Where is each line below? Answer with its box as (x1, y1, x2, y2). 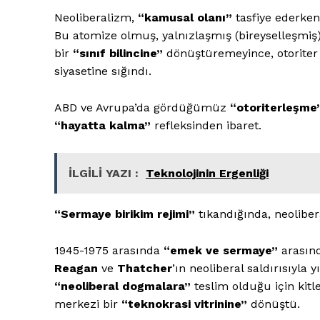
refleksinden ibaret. (151, 118, 261, 132)
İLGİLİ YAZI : (69, 166, 139, 180)
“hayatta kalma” (54, 118, 151, 132)
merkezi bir (54, 296, 121, 311)
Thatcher (117, 261, 172, 275)
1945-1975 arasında (54, 243, 164, 257)
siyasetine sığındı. (54, 64, 151, 78)
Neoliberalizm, (54, 10, 138, 24)
